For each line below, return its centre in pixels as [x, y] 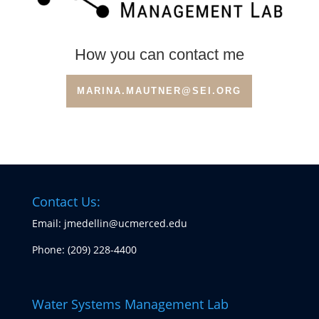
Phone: [49, 250]
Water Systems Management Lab [130, 304]
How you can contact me [159, 55]
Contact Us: [66, 202]
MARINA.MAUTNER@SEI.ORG [159, 91]
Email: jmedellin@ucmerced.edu [109, 224]
